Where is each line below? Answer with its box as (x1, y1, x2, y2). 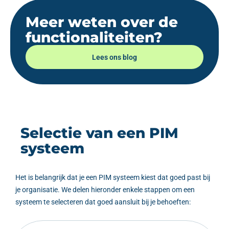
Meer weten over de (26, 13, 178, 31)
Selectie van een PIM (20, 124, 178, 142)
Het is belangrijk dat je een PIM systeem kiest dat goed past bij (15, 173, 210, 182)
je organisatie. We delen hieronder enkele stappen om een (15, 186, 195, 194)
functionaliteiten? (26, 29, 163, 47)
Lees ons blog (92, 53, 137, 62)
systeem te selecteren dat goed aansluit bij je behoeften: (15, 198, 191, 207)
